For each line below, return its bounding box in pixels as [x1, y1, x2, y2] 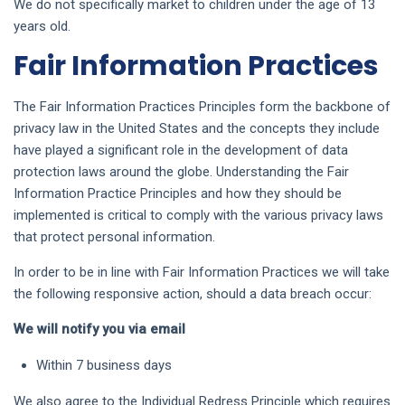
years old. [14, 18, 71, 34]
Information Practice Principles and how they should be [14, 185, 342, 202]
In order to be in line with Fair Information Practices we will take [14, 264, 390, 280]
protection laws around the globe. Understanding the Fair [14, 164, 349, 180]
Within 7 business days [36, 357, 172, 373]
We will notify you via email [14, 321, 185, 337]
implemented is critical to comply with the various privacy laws [14, 207, 383, 223]
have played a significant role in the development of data [14, 142, 348, 158]
